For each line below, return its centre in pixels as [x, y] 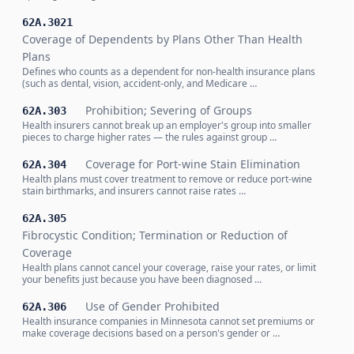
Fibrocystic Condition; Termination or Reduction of [155, 235]
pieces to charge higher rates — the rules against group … [149, 137]
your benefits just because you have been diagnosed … [142, 279]
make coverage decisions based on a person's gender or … [151, 333]
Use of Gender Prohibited [153, 306]
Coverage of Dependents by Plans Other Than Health [162, 39]
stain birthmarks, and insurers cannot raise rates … [134, 191]
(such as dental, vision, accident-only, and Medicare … [139, 83]
